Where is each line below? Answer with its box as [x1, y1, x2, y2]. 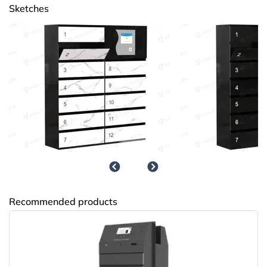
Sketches [9, 2, 49, 15]
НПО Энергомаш [21, 87, 125, 103]
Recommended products [9, 195, 117, 208]
